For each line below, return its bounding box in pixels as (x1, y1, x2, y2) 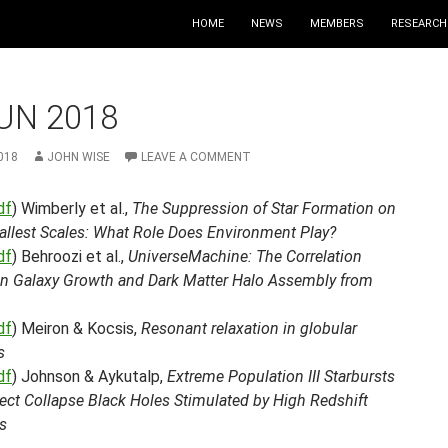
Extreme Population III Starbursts (167, 367, 395, 386)
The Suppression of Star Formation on (132, 199, 396, 218)
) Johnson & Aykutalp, (12, 367, 167, 386)
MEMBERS (310, 17, 364, 30)
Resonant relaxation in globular (141, 319, 357, 338)
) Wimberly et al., (12, 199, 132, 218)
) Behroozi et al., (12, 247, 128, 266)
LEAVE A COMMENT (141, 150, 251, 164)
